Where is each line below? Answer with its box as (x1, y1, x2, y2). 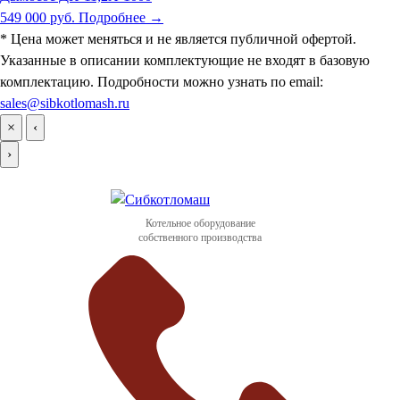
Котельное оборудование (145, 216, 255, 229)
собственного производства (138, 230, 262, 244)
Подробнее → (79, 9, 163, 25)
